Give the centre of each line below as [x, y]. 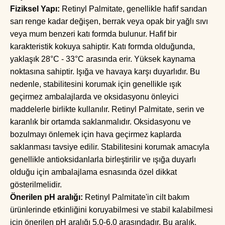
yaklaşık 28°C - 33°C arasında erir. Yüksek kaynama [103, 59]
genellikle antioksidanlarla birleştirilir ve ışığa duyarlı [103, 159]
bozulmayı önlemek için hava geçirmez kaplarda [96, 134]
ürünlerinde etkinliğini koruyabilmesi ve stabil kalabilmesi [111, 210]
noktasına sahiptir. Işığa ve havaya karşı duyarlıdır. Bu [105, 72]
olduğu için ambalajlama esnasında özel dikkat [93, 172]
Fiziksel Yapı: [36, 9]
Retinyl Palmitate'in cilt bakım [136, 197]
